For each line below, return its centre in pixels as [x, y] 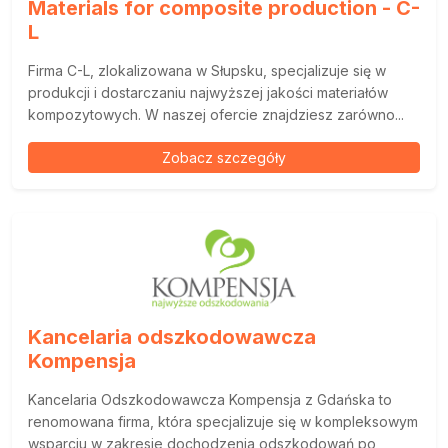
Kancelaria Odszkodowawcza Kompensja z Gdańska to [210, 400]
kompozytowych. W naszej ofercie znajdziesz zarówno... [216, 115]
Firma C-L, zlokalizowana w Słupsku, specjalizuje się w [207, 71]
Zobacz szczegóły [224, 158]
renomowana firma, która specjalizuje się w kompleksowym [223, 422]
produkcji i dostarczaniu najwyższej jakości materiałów [208, 93]
